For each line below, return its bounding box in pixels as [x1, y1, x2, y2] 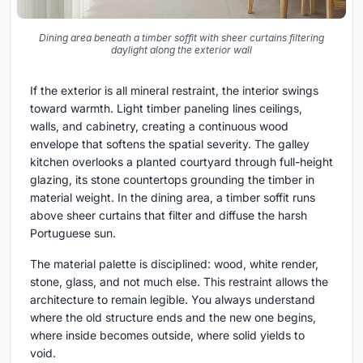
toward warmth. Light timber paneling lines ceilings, [30, 100, 302, 115]
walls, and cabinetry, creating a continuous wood [30, 118, 288, 133]
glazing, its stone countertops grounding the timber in [30, 172, 314, 186]
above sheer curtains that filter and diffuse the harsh [30, 207, 307, 222]
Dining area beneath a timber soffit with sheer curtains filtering [39, 31, 324, 44]
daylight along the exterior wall [111, 43, 252, 56]
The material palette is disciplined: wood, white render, [30, 256, 318, 271]
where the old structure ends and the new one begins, [30, 310, 316, 324]
